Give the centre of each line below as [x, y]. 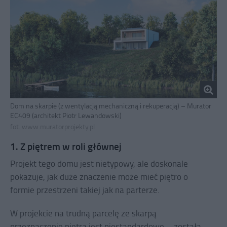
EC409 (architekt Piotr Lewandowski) [66, 116]
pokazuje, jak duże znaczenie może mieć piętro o [99, 177]
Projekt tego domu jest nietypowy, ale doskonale [99, 164]
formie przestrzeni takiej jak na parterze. [85, 190]
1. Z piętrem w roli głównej [66, 146]
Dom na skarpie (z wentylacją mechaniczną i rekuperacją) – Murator [111, 106]
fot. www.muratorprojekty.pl [52, 127]
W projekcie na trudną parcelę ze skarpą [83, 213]
